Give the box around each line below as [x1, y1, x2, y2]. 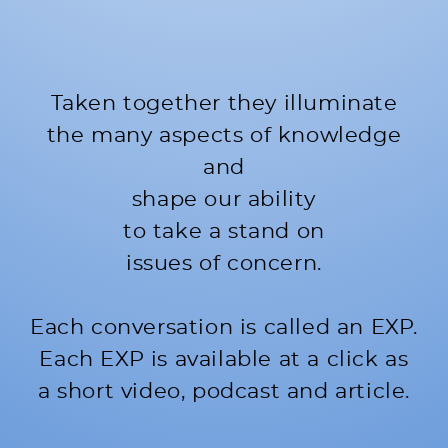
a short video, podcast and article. [37, 380, 410, 402]
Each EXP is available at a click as [39, 348, 409, 370]
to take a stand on [123, 221, 325, 243]
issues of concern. [126, 253, 322, 275]
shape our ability [131, 189, 317, 211]
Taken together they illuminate [50, 93, 398, 115]
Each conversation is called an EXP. [30, 316, 419, 338]
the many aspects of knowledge [46, 125, 402, 147]
